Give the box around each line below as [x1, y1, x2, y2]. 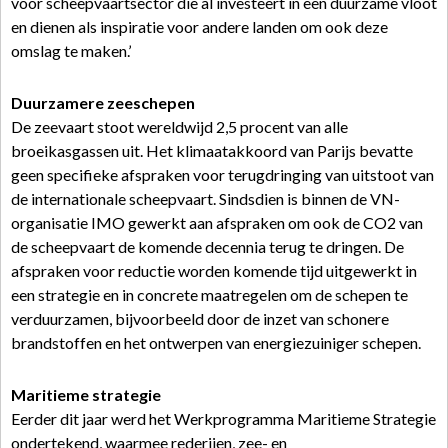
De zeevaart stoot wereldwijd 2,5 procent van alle [11, 117, 348, 136]
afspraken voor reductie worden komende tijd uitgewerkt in [11, 261, 417, 280]
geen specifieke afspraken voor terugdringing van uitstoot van [11, 165, 434, 184]
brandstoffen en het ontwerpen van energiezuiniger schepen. [11, 333, 421, 352]
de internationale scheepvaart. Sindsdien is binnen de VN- [11, 189, 400, 208]
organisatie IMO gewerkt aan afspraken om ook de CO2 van [11, 213, 423, 232]
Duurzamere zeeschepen [11, 93, 195, 112]
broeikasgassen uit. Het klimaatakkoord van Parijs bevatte [11, 141, 413, 160]
